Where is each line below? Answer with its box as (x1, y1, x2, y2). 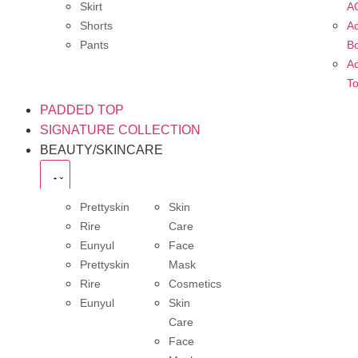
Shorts (80, 19, 113, 33)
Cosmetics (169, 277, 222, 291)
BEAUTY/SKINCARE (40, 143, 163, 157)
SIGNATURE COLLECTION (40, 123, 201, 137)
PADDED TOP (40, 103, 124, 117)
